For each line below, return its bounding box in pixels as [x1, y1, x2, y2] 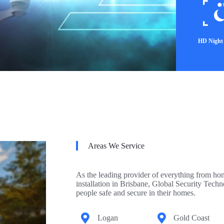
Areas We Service [88, 141, 144, 150]
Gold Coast [173, 213, 210, 222]
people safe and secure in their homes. [76, 188, 195, 197]
